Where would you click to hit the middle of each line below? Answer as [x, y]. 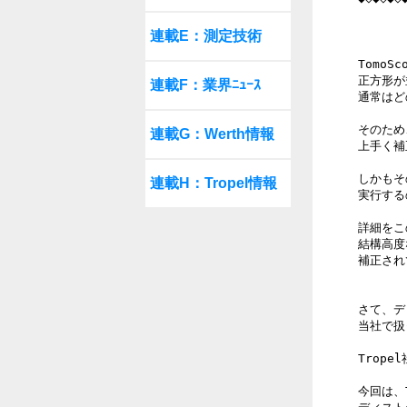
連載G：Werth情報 [212, 134]
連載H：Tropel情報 [213, 183]
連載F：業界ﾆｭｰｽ [205, 85]
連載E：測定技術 [206, 36]
